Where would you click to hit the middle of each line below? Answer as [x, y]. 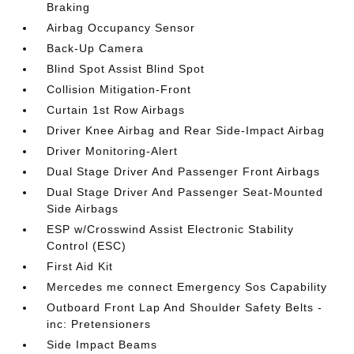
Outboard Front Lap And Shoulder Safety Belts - [185, 307]
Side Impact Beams [102, 344]
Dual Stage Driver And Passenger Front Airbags [184, 171]
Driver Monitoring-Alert [113, 151]
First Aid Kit [80, 266]
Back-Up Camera [96, 48]
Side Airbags [83, 208]
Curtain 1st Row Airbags [116, 109]
